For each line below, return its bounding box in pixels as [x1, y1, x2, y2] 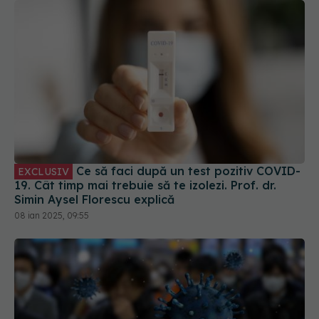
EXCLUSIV [18, 116, 69, 130]
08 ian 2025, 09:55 [14, 161, 89, 172]
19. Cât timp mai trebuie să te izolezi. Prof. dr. [14, 129, 276, 144]
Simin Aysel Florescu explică [14, 143, 174, 158]
